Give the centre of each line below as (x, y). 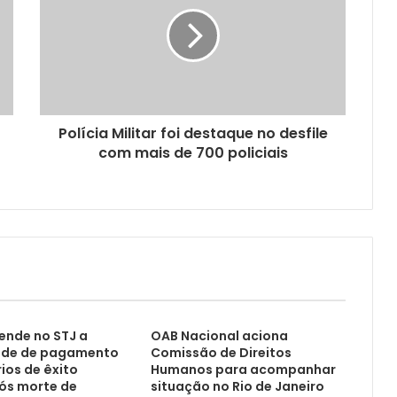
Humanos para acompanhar (243, 369)
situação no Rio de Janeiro (237, 386)
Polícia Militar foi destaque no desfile (193, 133)
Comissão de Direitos (221, 352)
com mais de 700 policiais (193, 152)
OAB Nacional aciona (219, 335)
